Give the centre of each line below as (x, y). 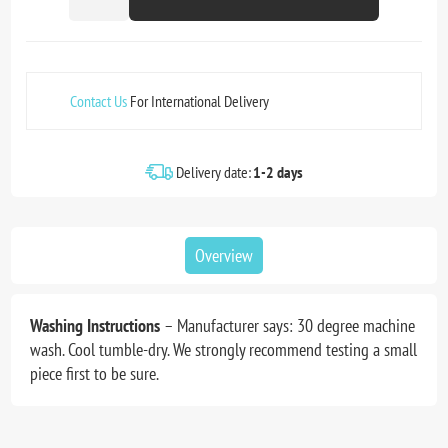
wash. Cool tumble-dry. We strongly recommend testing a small (224, 349)
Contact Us (99, 100)
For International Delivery (198, 100)
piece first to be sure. (95, 373)
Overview (224, 255)
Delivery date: (213, 171)
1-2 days (278, 171)
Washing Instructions (95, 325)
